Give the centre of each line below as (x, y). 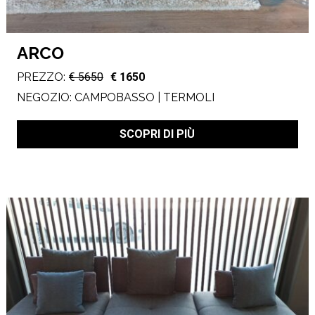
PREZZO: (41, 77)
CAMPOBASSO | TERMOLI (144, 97)
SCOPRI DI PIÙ (157, 134)
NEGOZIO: (45, 97)
